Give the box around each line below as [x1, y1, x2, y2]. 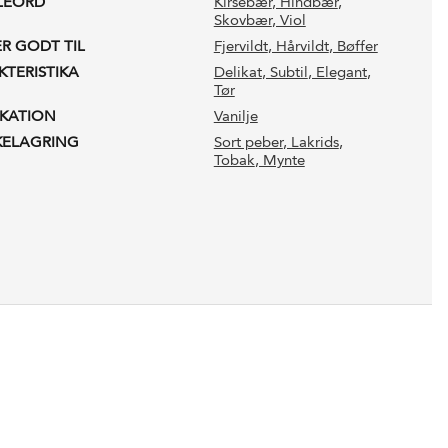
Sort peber [213, 132, 283, 151]
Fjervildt [213, 36, 268, 55]
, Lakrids [282, 132, 339, 151]
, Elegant [307, 62, 367, 81]
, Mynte [254, 150, 305, 169]
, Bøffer [328, 36, 378, 55]
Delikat [213, 62, 262, 81]
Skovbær [213, 10, 272, 29]
